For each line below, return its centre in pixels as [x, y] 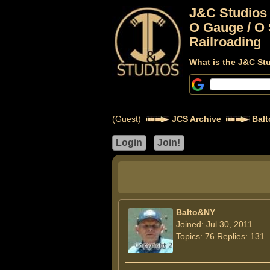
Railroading [225, 42]
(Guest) [129, 119]
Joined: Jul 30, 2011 [214, 224]
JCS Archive [196, 119]
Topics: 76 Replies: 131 [220, 236]
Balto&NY [195, 212]
